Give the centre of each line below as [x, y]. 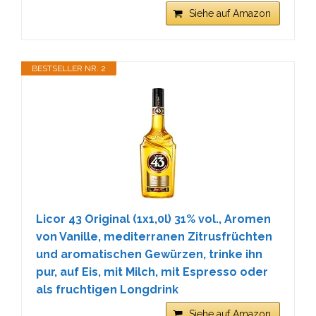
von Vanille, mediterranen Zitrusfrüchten [154, 237]
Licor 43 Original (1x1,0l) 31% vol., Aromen [153, 219]
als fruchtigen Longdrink [107, 290]
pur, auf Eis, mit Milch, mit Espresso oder [152, 272]
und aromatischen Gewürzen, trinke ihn [149, 254]
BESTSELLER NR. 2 [69, 68]
